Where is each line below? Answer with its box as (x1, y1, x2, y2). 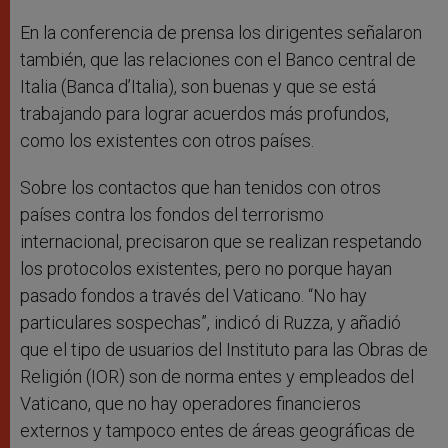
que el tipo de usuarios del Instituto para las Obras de (20, 339, 428, 361)
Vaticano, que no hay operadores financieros (20, 393, 361, 415)
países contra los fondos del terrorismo (20, 204, 324, 226)
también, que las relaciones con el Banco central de (20, 49, 416, 71)
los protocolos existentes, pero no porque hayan (20, 258, 392, 280)
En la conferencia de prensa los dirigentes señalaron (20, 22, 422, 44)
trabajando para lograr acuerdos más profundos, (20, 103, 389, 125)
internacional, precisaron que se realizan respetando (20, 231, 422, 253)
